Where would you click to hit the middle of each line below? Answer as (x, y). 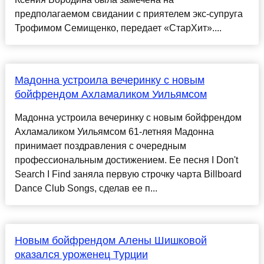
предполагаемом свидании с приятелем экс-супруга (128, 14)
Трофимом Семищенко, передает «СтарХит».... (118, 28)
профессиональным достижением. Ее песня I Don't (126, 160)
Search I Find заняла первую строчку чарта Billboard (128, 174)
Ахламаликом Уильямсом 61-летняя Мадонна (114, 132)
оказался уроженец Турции (81, 255)
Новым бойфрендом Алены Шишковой (110, 241)
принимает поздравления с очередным (100, 146)
